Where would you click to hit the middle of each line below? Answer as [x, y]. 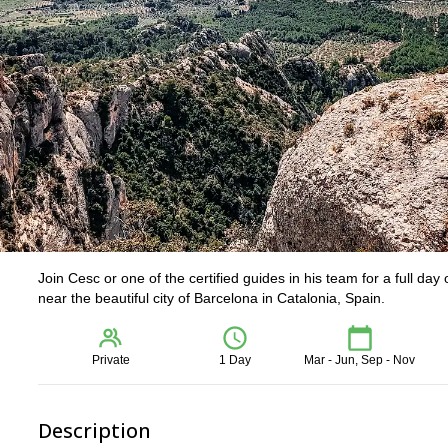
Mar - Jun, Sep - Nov [360, 360]
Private [111, 360]
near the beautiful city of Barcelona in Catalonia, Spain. [211, 298]
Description [94, 430]
